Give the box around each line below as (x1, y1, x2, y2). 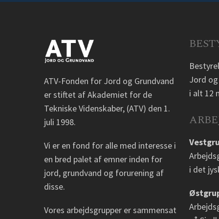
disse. (44, 181, 65, 192)
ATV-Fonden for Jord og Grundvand (44, 75, 174, 87)
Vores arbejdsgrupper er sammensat (44, 204, 176, 216)
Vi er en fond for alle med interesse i (44, 140, 176, 151)
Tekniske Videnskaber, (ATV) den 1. (44, 103, 170, 114)
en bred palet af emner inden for (44, 153, 162, 165)
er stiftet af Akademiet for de (44, 89, 152, 100)
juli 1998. (44, 116, 76, 128)
